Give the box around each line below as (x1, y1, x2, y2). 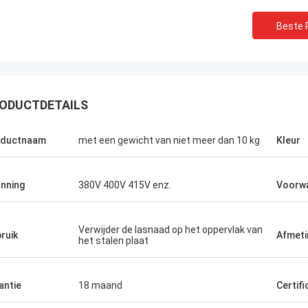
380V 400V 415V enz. (78, 179, 171, 190)
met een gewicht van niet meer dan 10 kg (78, 135, 260, 146)
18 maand (78, 280, 122, 291)
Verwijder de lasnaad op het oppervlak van (78, 224, 263, 235)
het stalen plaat (78, 235, 148, 246)
